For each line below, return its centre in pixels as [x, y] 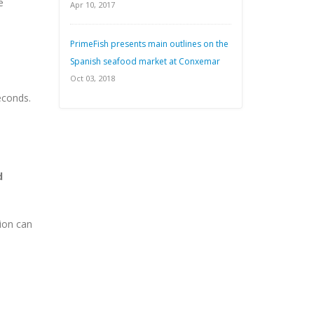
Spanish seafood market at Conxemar [145, 61]
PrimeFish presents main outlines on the [149, 44]
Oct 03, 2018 [92, 78]
